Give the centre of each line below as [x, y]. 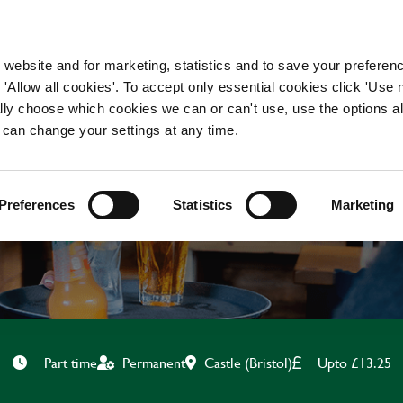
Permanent [153, 362]
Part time [70, 362]
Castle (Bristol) [248, 362]
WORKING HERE [83, 38]
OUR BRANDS [277, 38]
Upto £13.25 [354, 362]
